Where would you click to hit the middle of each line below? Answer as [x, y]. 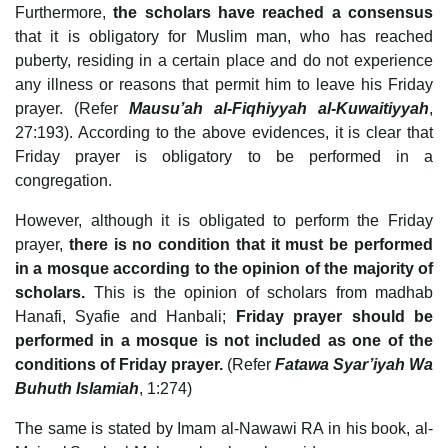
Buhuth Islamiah [77, 388]
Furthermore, [64, 12]
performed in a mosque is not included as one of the [224, 340]
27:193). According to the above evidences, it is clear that [224, 132]
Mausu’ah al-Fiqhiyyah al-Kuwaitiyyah [279, 108]
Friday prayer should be [334, 316]
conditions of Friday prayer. [121, 364]
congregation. [63, 180]
